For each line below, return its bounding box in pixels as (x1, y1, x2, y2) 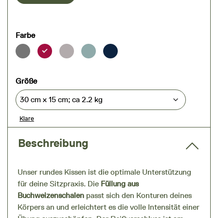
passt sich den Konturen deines (84, 191, 192, 200)
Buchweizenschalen (18, 191, 84, 200)
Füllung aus (101, 179, 139, 189)
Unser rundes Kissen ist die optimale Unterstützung (18, 167, 191, 177)
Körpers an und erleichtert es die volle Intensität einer (18, 202, 200, 212)
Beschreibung (18, 136, 89, 150)
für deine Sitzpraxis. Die (18, 179, 101, 189)
